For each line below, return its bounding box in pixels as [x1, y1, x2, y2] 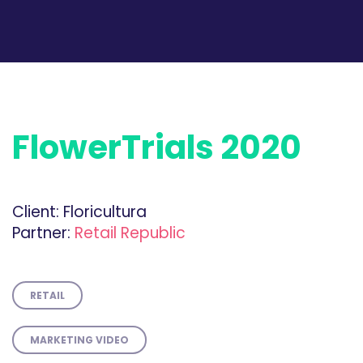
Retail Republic [70, 222, 186, 244]
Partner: [12, 222, 70, 244]
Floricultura [59, 201, 147, 223]
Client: [12, 201, 59, 223]
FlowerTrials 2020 [12, 125, 301, 170]
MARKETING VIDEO [30, 333, 129, 347]
